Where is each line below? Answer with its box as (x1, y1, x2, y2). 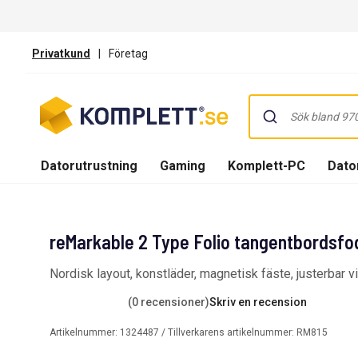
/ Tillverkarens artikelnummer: (161, 326, 294, 338)
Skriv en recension (209, 295, 307, 308)
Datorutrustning (41, 157, 137, 173)
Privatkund (32, 46, 90, 60)
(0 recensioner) (128, 295, 209, 308)
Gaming (160, 157, 205, 173)
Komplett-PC (228, 157, 305, 173)
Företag (109, 46, 148, 60)
